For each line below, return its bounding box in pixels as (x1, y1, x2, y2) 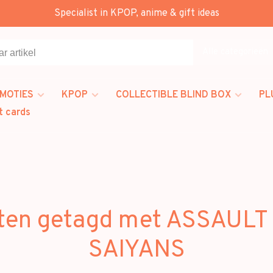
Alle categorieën (202, 46, 268, 58)
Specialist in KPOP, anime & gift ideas (54, 7, 219, 19)
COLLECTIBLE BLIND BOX (116, 89, 231, 101)
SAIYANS (88, 235, 185, 266)
